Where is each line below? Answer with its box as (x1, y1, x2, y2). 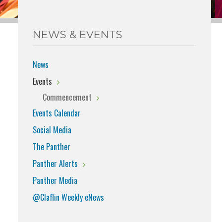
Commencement (43, 91, 92, 103)
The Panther (33, 140, 70, 153)
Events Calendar (33, 107, 81, 119)
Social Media (33, 123, 71, 136)
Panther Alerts (33, 157, 78, 169)
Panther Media (33, 174, 77, 186)
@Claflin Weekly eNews (33, 191, 104, 203)
